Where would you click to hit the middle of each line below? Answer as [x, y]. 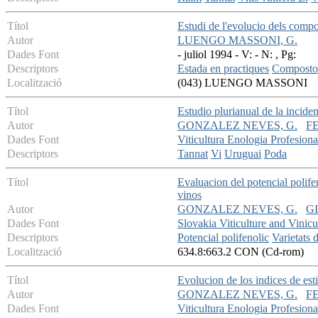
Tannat [193, 154]
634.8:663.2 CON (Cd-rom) [241, 252]
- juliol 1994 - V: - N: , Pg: [237, 55]
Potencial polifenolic [223, 238]
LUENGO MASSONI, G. [237, 40]
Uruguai [243, 154]
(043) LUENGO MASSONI [242, 83]
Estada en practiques [223, 69]
